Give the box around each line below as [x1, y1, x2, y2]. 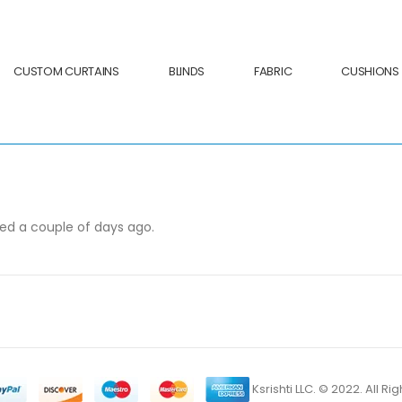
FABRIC [254, 63, 293, 80]
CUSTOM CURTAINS [13, 63, 119, 80]
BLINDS [168, 63, 205, 80]
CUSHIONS [341, 63, 399, 80]
